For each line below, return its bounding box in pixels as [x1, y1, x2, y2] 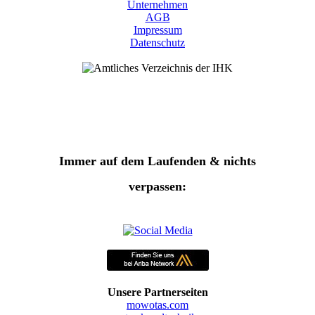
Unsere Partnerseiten [107, 285, 208, 298]
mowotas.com [127, 298, 188, 311]
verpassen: [129, 179, 186, 193]
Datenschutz [130, 37, 185, 49]
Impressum [133, 24, 182, 37]
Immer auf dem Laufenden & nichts [59, 153, 256, 168]
